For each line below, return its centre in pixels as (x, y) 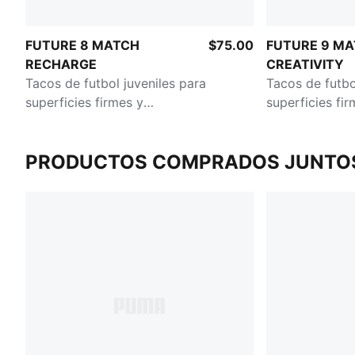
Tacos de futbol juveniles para (116, 83)
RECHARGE (61, 64)
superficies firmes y (84, 102)
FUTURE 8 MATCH (82, 45)
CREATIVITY (305, 64)
